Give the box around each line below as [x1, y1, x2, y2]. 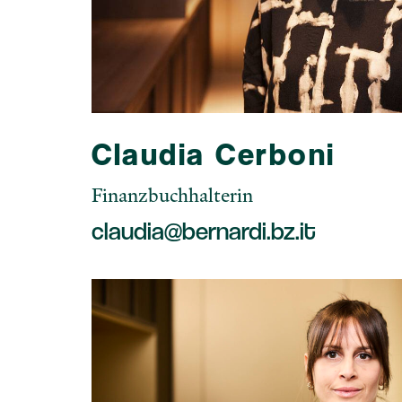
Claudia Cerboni [92, 135, 336, 172]
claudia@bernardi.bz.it [92, 214, 316, 246]
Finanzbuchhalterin [92, 181, 253, 207]
